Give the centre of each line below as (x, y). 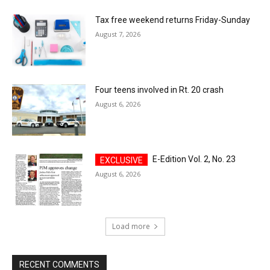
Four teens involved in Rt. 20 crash (160, 89)
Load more (131, 226)
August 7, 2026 (118, 34)
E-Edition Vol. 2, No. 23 (194, 159)
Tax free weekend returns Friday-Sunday (173, 20)
